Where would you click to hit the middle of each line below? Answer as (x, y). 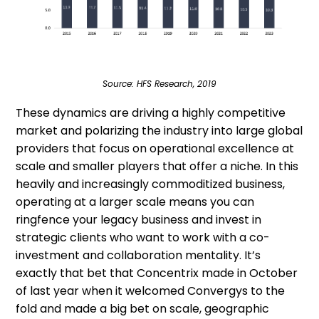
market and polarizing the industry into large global (159, 130)
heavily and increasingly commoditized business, (151, 184)
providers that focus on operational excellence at (155, 148)
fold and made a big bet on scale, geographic (143, 308)
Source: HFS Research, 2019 (159, 83)
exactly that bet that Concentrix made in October (157, 273)
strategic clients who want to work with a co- (143, 237)
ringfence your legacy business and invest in (139, 219)
